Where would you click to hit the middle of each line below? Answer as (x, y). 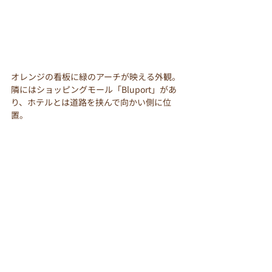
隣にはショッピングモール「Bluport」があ (94, 89)
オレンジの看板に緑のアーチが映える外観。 (96, 76)
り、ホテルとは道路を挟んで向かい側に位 (91, 102)
